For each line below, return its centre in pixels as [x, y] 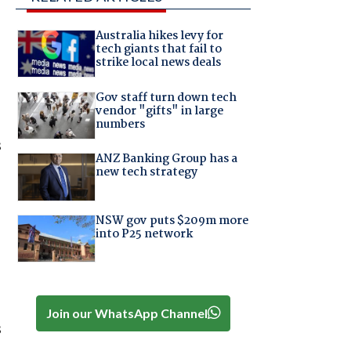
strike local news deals [158, 63]
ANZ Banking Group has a [166, 159]
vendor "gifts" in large [159, 111]
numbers [120, 124]
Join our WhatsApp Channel [127, 313]
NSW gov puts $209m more [172, 221]
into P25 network [144, 234]
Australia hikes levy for [159, 36]
